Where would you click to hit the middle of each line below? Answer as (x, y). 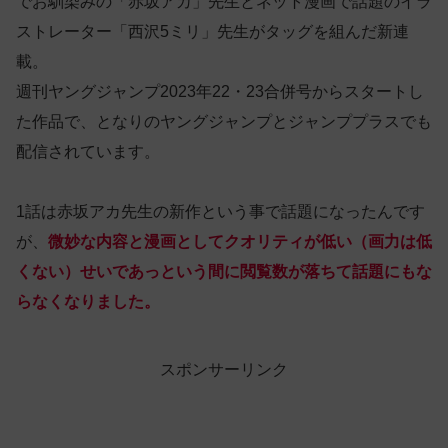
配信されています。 (88, 152)
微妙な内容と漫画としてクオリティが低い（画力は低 (240, 242)
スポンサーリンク (224, 370)
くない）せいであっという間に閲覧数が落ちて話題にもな (224, 272)
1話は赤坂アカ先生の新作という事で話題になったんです (220, 212)
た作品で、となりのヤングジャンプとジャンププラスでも (224, 122)
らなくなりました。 (88, 302)
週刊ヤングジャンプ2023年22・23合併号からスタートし (220, 92)
